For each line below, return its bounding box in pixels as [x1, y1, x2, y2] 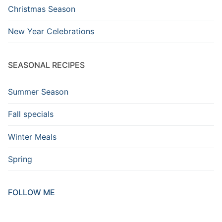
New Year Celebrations [8, 26, 94, 36]
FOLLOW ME [8, 187, 55, 198]
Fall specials [8, 109, 54, 119]
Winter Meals [8, 131, 56, 142]
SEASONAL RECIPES [8, 59, 85, 70]
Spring [8, 154, 32, 164]
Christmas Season [8, 3, 75, 14]
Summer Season [8, 87, 68, 97]
